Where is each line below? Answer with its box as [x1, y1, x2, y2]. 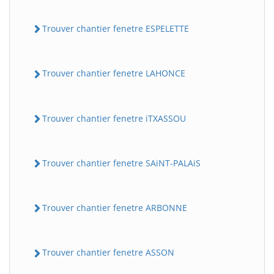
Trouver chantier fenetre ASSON [42, 246, 174, 259]
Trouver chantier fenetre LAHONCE [42, 67, 185, 80]
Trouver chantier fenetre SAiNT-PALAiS [42, 157, 201, 169]
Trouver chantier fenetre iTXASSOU [42, 112, 186, 124]
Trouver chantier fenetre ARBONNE [42, 202, 187, 214]
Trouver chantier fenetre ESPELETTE [42, 23, 189, 35]
